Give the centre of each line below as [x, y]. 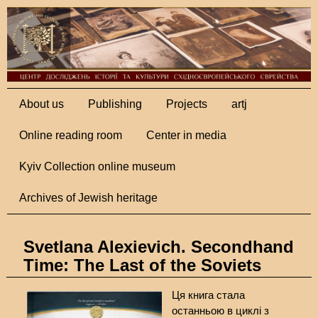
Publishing [115, 104]
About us [42, 104]
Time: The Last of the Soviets [142, 265]
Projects [187, 104]
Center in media [186, 135]
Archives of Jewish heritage [88, 197]
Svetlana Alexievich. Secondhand [158, 247]
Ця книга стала [209, 295]
